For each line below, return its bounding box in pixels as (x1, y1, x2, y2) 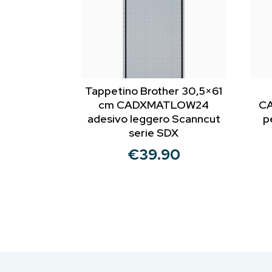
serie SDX (129, 125, 179, 140)
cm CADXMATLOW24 (98, 97, 209, 112)
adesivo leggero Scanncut (87, 111, 220, 126)
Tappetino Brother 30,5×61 (85, 83, 223, 98)
